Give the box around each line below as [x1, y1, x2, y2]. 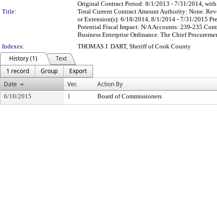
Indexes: [2, 43, 24, 50]
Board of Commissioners [97, 93, 162, 100]
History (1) [9, 54, 37, 62]
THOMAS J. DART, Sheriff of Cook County [77, 43, 191, 50]
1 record [6, 67, 29, 75]
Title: [2, 8, 16, 15]
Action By [97, 80, 123, 88]
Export [69, 67, 87, 75]
